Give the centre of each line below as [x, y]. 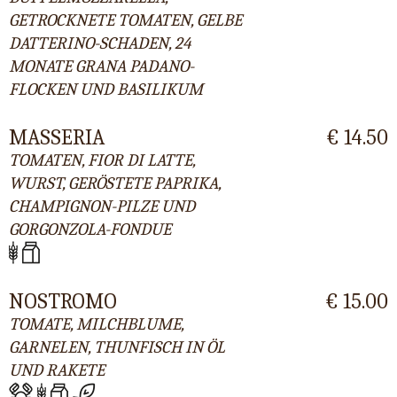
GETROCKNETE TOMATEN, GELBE [125, 20]
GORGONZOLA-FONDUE [90, 229]
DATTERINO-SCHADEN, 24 [100, 43]
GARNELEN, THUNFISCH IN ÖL [117, 348]
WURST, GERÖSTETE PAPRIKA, [115, 183]
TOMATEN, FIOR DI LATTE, [102, 160]
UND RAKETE [57, 371]
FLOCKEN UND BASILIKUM [106, 89]
